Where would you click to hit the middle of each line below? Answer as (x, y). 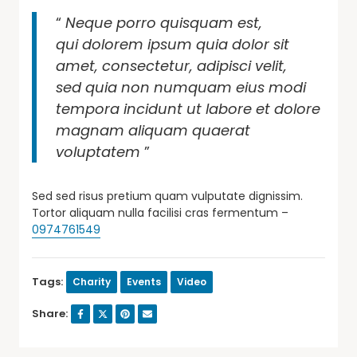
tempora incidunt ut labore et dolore (188, 108)
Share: (50, 313)
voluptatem (98, 151)
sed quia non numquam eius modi (181, 87)
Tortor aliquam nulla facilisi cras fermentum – (160, 212)
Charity (92, 281)
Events (144, 281)
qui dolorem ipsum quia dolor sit (173, 44)
